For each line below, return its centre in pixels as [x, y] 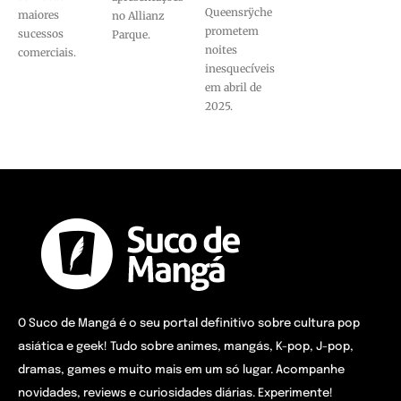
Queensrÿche [239, 13]
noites [221, 50]
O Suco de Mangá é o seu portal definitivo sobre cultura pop [189, 324]
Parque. [131, 35]
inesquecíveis [240, 69]
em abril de [233, 88]
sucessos [41, 34]
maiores [38, 15]
